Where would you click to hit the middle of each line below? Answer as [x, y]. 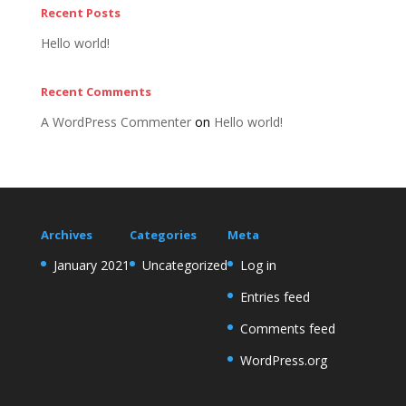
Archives [66, 235]
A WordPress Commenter [116, 122]
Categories [163, 235]
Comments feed [287, 329]
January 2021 [91, 265]
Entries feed [275, 297]
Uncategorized [184, 265]
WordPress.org [283, 360]
